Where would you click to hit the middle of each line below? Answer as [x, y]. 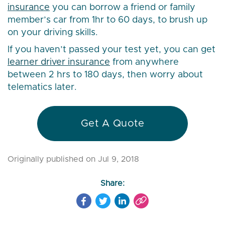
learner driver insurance [59, 63]
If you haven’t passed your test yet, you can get [111, 50]
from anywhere [144, 63]
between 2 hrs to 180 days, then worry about [105, 75]
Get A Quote [113, 124]
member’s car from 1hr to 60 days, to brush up [107, 20]
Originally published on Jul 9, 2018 [73, 159]
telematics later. [42, 88]
